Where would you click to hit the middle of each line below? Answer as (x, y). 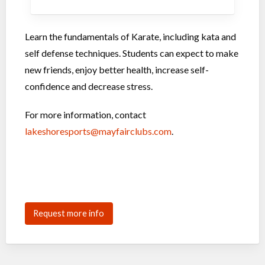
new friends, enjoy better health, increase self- (117, 70)
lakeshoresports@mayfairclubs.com (98, 131)
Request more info (69, 214)
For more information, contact (85, 114)
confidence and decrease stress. (89, 86)
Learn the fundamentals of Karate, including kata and (130, 36)
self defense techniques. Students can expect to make (132, 53)
